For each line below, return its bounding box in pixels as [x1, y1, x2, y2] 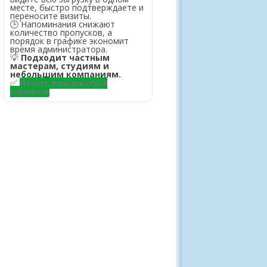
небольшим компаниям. [10, 69, 121, 80]
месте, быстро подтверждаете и [10, 2, 144, 14]
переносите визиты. [10, 10, 91, 22]
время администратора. [10, 44, 107, 55]
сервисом [10, 86, 49, 97]
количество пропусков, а [10, 27, 112, 39]
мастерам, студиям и [10, 60, 109, 72]
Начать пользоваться [20, 78, 107, 89]
